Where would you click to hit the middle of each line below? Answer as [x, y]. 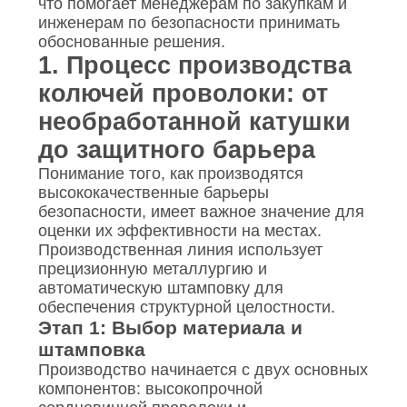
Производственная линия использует [180, 250]
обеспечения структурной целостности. [186, 308]
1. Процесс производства [194, 66]
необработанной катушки [194, 122]
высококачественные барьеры [153, 193]
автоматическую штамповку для [160, 288]
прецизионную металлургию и [152, 269]
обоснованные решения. [131, 42]
